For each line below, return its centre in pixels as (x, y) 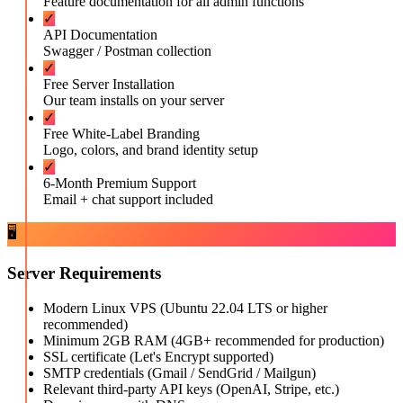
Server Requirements (84, 273)
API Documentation (100, 35)
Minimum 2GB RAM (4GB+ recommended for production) (214, 340)
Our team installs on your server (134, 101)
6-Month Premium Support (120, 184)
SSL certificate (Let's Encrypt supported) (158, 356)
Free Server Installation (109, 85)
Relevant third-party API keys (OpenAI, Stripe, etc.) (191, 389)
